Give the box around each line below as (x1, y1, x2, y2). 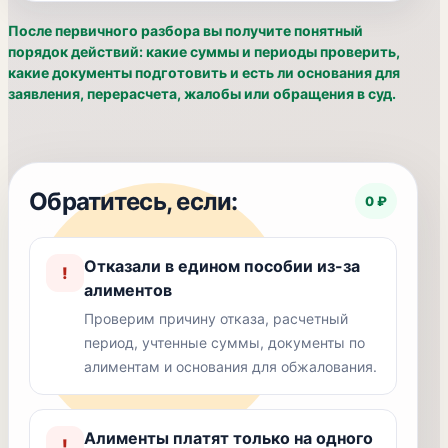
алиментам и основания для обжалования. (84, 358, 377, 375)
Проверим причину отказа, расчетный (84, 310, 348, 327)
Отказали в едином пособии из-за (84, 256, 360, 276)
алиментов (84, 280, 172, 300)
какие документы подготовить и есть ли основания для (8, 64, 400, 81)
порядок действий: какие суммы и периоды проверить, (8, 43, 400, 60)
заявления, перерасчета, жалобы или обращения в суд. (8, 85, 396, 102)
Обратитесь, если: (29, 186, 238, 216)
